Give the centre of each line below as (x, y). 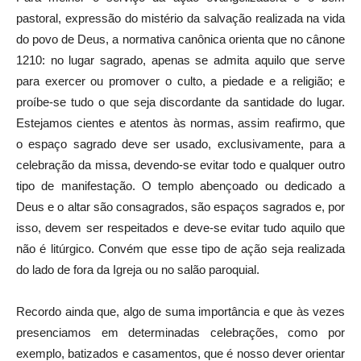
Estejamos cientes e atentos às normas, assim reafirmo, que (180, 122)
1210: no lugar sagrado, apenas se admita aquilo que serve (180, 60)
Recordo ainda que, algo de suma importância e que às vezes (180, 311)
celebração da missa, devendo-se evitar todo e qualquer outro (180, 164)
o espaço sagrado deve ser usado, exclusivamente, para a (180, 143)
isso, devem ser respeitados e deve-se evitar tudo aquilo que (180, 227)
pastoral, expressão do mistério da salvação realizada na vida (180, 18)
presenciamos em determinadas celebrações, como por (180, 332)
